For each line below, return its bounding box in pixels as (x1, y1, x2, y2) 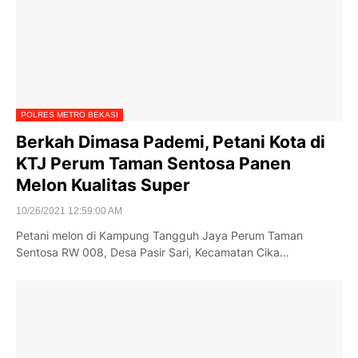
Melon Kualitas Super (16, 175, 190, 195)
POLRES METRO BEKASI (21, 110, 118, 119)
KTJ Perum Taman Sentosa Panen (16, 153, 291, 173)
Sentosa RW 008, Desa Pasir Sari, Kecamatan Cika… (16, 245, 289, 259)
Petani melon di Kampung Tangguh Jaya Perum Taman (16, 229, 303, 242)
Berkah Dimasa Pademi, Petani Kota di (16, 132, 325, 152)
